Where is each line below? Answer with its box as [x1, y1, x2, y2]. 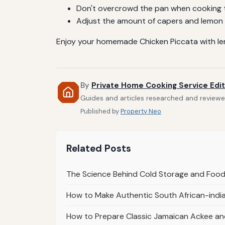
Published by [80, 107, 121, 116]
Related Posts [66, 142, 131, 155]
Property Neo [121, 107, 161, 116]
